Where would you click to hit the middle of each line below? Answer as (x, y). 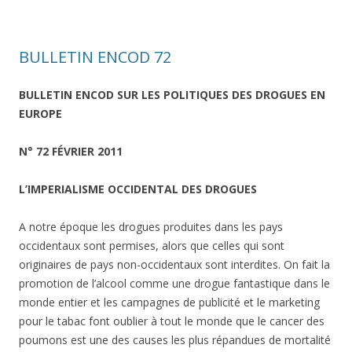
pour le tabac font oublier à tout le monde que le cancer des (172, 321)
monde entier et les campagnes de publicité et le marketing (169, 302)
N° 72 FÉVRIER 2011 (71, 151)
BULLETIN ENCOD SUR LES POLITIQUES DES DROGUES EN (172, 95)
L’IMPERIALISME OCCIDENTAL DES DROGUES (138, 189)
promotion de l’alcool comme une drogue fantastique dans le (174, 283)
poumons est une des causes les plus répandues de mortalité (175, 340)
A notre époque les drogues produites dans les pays (151, 227)
